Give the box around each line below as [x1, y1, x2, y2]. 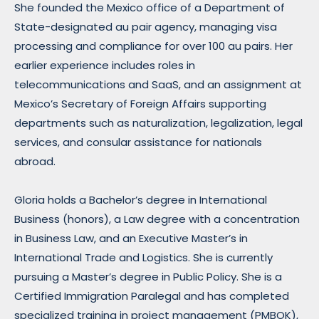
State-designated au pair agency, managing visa [14, 19, 277, 35]
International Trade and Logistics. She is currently [14, 249, 273, 265]
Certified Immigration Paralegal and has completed [14, 288, 289, 303]
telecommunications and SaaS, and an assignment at [14, 77, 302, 93]
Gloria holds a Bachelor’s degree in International [14, 192, 267, 207]
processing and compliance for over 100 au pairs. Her [14, 38, 293, 54]
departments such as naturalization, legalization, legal [14, 115, 303, 131]
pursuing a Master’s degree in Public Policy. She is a [14, 268, 282, 284]
